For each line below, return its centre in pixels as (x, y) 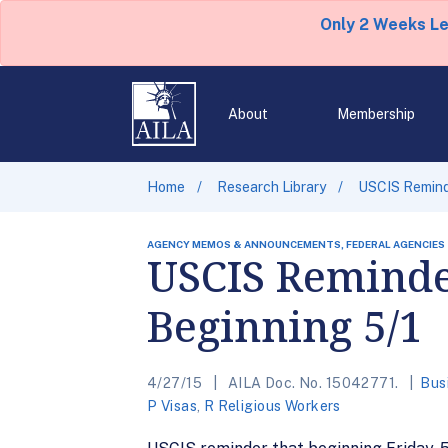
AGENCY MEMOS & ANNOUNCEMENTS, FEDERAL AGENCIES (296, 244)
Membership (375, 114)
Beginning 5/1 (285, 325)
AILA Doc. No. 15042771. (313, 383)
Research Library (271, 187)
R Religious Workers (272, 406)
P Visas (172, 406)
